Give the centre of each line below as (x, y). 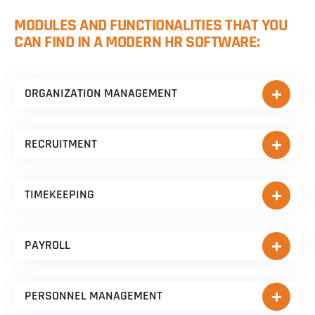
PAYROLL (47, 245)
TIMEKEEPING (59, 194)
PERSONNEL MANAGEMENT (94, 295)
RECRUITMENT (61, 143)
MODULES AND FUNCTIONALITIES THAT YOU (150, 25)
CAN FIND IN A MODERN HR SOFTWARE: (137, 42)
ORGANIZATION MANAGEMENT (101, 93)
